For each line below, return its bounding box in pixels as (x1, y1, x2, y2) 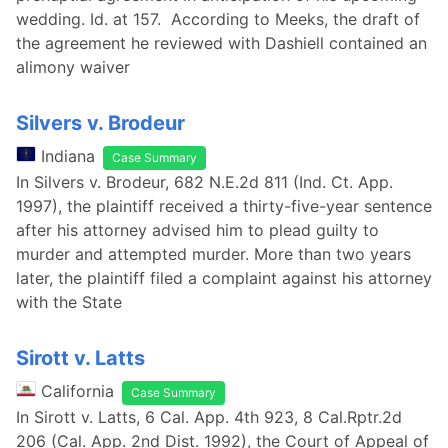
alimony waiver (16, 57, 130, 77)
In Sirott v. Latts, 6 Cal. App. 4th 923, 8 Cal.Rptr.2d (16, 407, 402, 427)
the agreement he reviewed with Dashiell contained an (16, 33, 427, 53)
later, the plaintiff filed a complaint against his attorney (16, 268, 432, 288)
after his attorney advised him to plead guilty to (16, 220, 379, 240)
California (41, 381, 114, 401)
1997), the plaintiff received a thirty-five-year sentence (16, 196, 432, 216)
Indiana (41, 146, 95, 166)
